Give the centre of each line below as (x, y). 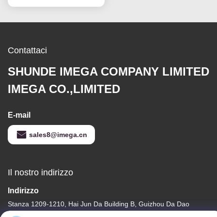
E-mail (19, 115)
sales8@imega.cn (58, 135)
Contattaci (27, 51)
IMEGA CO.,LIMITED (64, 89)
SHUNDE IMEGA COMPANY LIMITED (108, 72)
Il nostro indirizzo (40, 173)
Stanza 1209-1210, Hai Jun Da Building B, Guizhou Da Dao (99, 204)
